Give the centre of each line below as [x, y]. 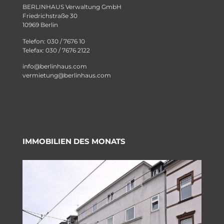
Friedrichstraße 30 [50, 16]
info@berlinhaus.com [55, 66]
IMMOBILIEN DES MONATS [74, 141]
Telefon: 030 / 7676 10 [54, 41]
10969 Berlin [40, 25]
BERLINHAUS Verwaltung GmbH [72, 7]
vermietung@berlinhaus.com [67, 75]
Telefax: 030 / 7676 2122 [56, 50]
